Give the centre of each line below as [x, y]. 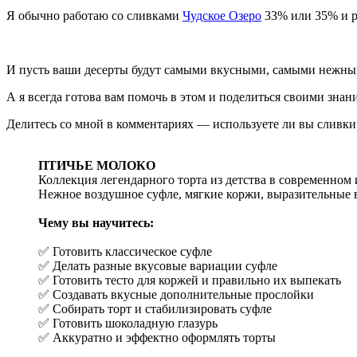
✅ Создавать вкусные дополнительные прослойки [176, 295]
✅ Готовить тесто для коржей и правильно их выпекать [190, 280]
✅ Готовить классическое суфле [125, 252]
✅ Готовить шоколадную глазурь [128, 324]
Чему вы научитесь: [96, 223]
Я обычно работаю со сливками [94, 16]
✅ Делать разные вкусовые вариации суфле [158, 266]
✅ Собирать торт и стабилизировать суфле [155, 309]
